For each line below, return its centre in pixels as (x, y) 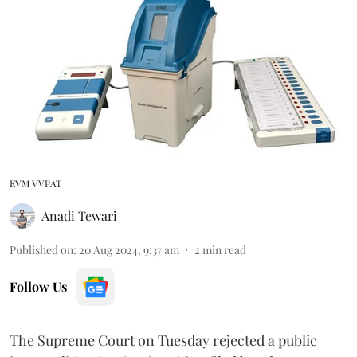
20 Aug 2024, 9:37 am (129, 249)
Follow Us (38, 286)
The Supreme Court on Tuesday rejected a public (163, 340)
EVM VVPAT (35, 183)
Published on (41, 249)
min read (224, 249)
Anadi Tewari (79, 215)
